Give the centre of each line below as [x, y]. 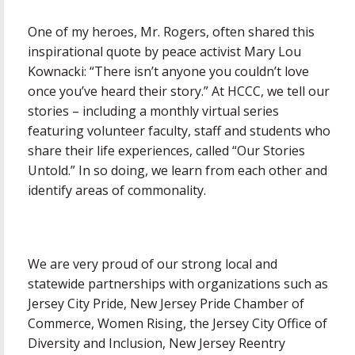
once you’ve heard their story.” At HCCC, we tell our [179, 91]
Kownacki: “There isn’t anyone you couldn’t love [168, 71]
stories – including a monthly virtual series [153, 111]
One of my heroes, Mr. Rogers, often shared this [171, 31]
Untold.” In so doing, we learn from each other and [177, 170]
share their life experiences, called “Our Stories [166, 150]
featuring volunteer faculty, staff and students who [179, 130]
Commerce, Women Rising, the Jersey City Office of [177, 323]
